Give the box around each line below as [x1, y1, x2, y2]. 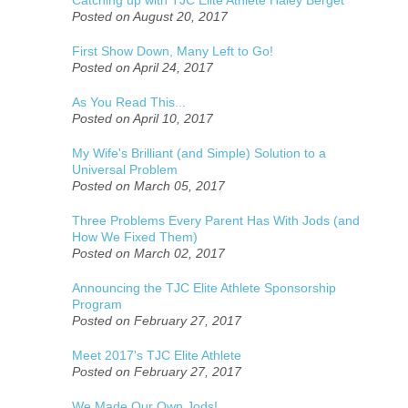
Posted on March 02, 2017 [72, 245, 225, 260]
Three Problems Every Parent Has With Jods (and [72, 212, 360, 228]
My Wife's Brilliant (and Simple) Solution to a [72, 145, 326, 160]
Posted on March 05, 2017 [72, 178, 225, 193]
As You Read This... [72, 94, 186, 109]
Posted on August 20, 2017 [72, 8, 228, 24]
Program [72, 296, 122, 311]
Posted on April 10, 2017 [72, 110, 213, 126]
